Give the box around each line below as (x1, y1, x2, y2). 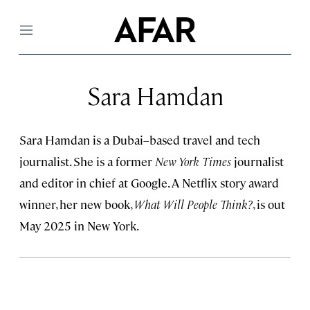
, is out (253, 197, 285, 212)
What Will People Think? (134, 197, 253, 212)
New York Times (155, 154, 231, 169)
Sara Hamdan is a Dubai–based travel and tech (19, 132, 260, 147)
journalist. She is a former (19, 154, 155, 169)
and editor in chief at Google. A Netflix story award (19, 175, 279, 190)
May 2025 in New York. (19, 218, 139, 233)
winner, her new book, (19, 197, 134, 212)
